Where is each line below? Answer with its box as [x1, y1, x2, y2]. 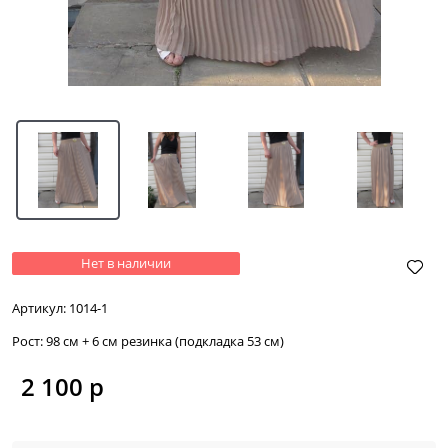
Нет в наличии [81, 253, 171, 272]
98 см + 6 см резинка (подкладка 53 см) [46, 331, 284, 350]
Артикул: [12, 298, 66, 317]
